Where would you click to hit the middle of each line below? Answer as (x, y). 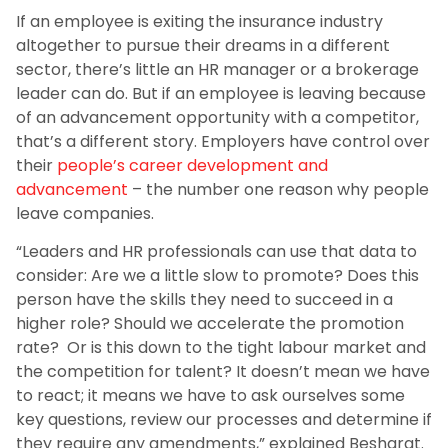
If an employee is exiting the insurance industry (199, 21)
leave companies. (85, 213)
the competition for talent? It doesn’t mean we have (223, 372)
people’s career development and (192, 165)
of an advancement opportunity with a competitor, (217, 117)
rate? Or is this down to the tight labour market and (221, 348)
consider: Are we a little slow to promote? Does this (217, 276)
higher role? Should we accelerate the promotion (210, 324)
